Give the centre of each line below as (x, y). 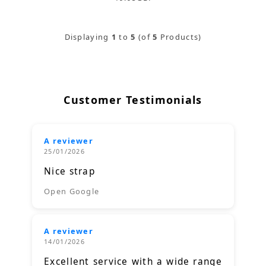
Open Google (72, 191)
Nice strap (69, 172)
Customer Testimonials (133, 100)
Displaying (88, 37)
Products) (180, 37)
